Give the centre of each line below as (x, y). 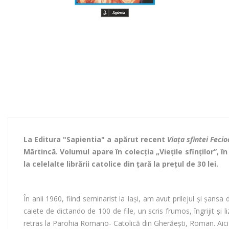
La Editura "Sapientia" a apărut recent (95, 140)
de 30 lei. (202, 164)
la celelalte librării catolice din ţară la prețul (105, 164)
